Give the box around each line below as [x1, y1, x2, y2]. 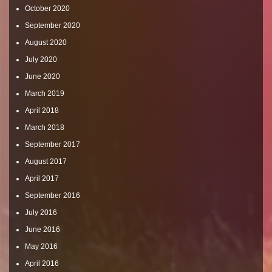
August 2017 [25, 157, 67, 166]
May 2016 [25, 242, 58, 251]
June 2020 [25, 72, 60, 81]
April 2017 [25, 174, 59, 183]
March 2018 [25, 123, 64, 132]
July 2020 [25, 55, 57, 64]
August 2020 [25, 38, 67, 47]
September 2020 [25, 21, 80, 30]
